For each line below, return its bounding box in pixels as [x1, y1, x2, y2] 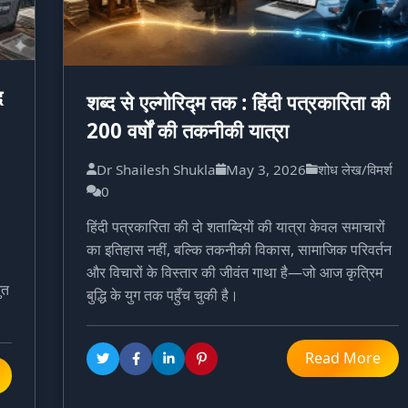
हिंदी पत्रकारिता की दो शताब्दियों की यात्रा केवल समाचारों [87, 217, 385, 238]
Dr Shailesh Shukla [97, 160, 216, 179]
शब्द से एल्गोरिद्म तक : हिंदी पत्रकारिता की [87, 88, 390, 117]
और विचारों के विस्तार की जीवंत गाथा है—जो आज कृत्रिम [87, 262, 382, 283]
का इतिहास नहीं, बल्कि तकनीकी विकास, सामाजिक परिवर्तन [87, 240, 392, 260]
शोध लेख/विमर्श [318, 160, 393, 179]
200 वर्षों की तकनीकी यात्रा [87, 117, 289, 146]
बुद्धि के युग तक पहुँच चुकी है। [87, 285, 239, 306]
